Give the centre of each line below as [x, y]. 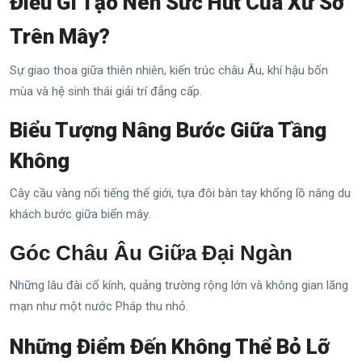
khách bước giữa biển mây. [80, 214]
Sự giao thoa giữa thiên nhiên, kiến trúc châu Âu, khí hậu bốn [169, 70]
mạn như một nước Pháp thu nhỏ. [99, 306]
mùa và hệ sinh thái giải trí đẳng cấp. [106, 91]
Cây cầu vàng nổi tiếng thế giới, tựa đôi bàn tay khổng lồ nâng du [180, 193]
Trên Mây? [60, 36]
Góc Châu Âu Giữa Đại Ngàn [151, 253]
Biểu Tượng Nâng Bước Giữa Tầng [168, 130]
